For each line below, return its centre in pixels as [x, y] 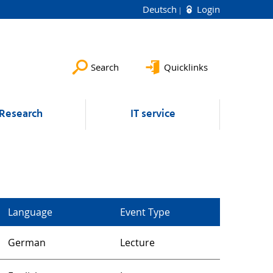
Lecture [137, 243]
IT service [153, 114]
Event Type [145, 212]
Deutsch [161, 9]
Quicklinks [186, 67]
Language [30, 212]
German [27, 243]
